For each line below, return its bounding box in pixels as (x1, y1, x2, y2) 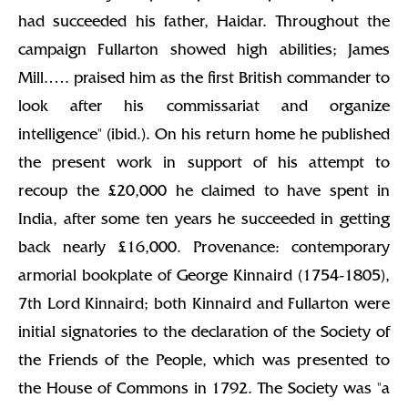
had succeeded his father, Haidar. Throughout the (18, 15, 390, 32)
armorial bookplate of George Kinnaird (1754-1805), (18, 269, 390, 286)
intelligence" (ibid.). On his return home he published (18, 127, 390, 145)
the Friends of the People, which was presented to (18, 353, 390, 371)
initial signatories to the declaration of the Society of (18, 325, 390, 342)
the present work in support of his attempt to (18, 156, 390, 173)
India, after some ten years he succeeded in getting (18, 212, 390, 229)
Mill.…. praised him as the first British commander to (18, 71, 390, 88)
